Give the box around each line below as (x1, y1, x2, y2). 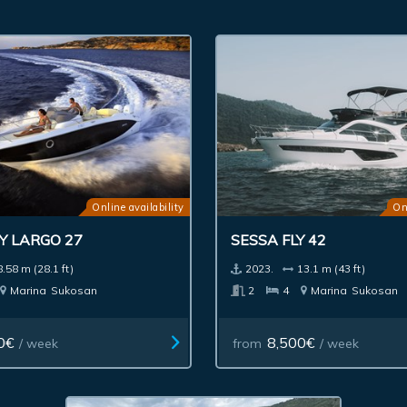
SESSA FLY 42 (231, 230, 327, 249)
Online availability (92, 200, 184, 213)
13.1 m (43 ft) (297, 261, 366, 275)
